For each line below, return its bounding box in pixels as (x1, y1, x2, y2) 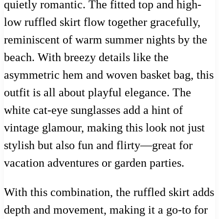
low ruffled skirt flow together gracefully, (4, 15, 200, 28)
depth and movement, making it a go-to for (4, 203, 208, 216)
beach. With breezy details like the (4, 50, 169, 64)
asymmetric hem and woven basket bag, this (4, 68, 214, 81)
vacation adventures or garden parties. (4, 156, 184, 169)
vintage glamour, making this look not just (4, 121, 205, 134)
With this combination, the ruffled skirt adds (4, 185, 214, 198)
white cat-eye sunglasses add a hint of (4, 103, 183, 116)
